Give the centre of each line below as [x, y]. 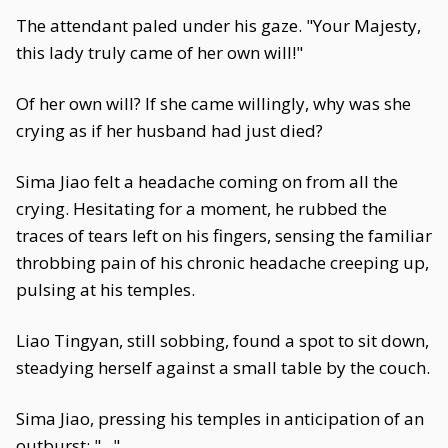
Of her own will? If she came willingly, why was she [213, 103]
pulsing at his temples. [105, 289]
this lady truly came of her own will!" [159, 52]
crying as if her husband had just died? [169, 130]
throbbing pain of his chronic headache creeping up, [222, 262]
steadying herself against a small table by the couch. [223, 367]
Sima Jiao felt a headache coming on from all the [207, 181]
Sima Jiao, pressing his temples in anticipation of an [220, 418]
